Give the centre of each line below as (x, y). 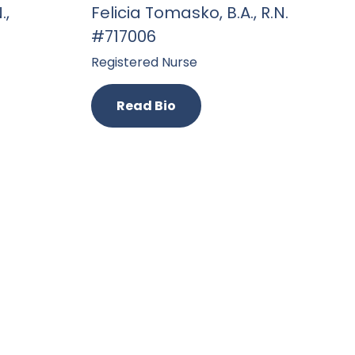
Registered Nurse (144, 62)
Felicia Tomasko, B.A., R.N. (189, 13)
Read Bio (146, 106)
